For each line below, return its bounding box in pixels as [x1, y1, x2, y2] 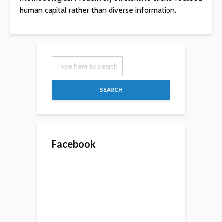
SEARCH [99, 86, 123, 93]
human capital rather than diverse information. [20, 5, 176, 15]
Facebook [52, 138, 96, 150]
